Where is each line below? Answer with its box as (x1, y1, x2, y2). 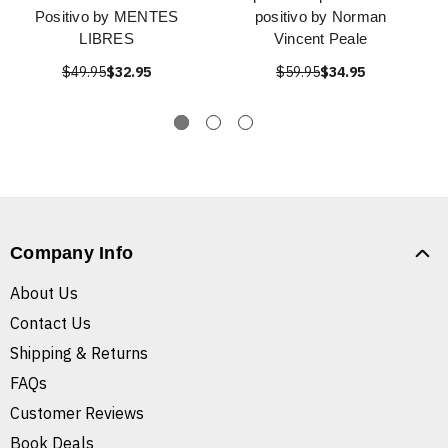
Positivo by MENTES (34, 8, 179, 26)
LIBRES (79, 30, 134, 48)
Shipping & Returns (10, 343, 148, 364)
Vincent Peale (273, 30, 368, 48)
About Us (10, 283, 78, 304)
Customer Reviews (10, 403, 144, 424)
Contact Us (10, 313, 91, 334)
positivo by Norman (254, 8, 387, 26)
